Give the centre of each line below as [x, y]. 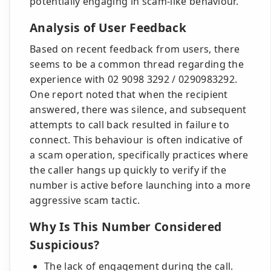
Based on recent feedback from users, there [135, 49]
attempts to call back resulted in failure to [130, 125]
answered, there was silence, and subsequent [138, 109]
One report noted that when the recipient [129, 94]
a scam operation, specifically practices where [139, 155]
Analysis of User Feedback [108, 28]
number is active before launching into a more [140, 185]
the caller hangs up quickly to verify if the [128, 170]
